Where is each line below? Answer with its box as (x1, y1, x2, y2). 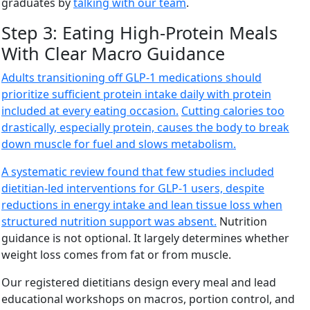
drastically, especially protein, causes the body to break (1, 119, 289, 135)
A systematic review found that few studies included (1, 163, 274, 179)
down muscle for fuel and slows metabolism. (1, 136, 236, 152)
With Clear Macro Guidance (1, 41, 225, 65)
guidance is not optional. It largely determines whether (1, 230, 289, 246)
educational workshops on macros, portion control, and (1, 291, 295, 307)
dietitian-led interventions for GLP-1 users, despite (1, 180, 264, 196)
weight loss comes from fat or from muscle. (1, 246, 231, 262)
